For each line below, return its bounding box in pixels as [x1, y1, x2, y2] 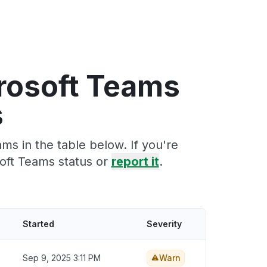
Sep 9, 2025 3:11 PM [23, 252, 101, 263]
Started [23, 218, 54, 229]
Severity [147, 218, 182, 229]
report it [111, 154, 159, 169]
